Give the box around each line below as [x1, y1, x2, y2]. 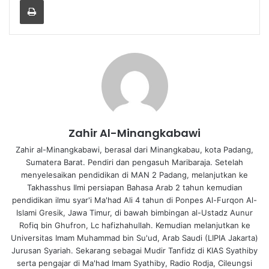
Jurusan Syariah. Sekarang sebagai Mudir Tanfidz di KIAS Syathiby [11, 246, 258, 256]
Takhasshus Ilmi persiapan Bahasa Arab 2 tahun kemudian [26, 183, 243, 193]
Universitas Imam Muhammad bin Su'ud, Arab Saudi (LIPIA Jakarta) [11, 233, 258, 243]
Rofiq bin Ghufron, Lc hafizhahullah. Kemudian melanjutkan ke [19, 220, 250, 231]
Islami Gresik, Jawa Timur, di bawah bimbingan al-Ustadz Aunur [16, 208, 253, 218]
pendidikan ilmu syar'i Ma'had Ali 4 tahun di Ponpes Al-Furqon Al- [12, 195, 257, 205]
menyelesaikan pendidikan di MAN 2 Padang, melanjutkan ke [21, 170, 248, 180]
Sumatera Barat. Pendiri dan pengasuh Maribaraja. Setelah [26, 157, 243, 168]
